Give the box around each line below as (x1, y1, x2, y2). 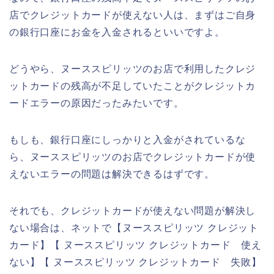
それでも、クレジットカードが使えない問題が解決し (9, 205, 256, 216)
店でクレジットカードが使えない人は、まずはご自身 (9, 9, 256, 20)
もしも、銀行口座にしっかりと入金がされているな (9, 134, 246, 145)
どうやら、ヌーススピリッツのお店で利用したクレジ (9, 63, 256, 74)
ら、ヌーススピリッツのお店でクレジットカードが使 (9, 151, 256, 162)
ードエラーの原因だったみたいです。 (9, 97, 184, 108)
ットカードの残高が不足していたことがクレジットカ (9, 80, 256, 91)
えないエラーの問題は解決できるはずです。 (9, 168, 215, 179)
